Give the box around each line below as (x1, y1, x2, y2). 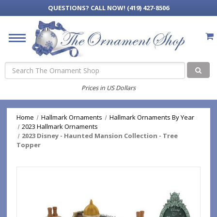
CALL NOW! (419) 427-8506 (91, 3, 169, 12)
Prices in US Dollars (81, 83, 136, 92)
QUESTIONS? (48, 3, 91, 12)
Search (5, 62, 26, 72)
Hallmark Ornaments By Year (109, 113, 194, 122)
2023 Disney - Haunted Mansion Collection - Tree (22, 131, 178, 140)
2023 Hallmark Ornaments (22, 122, 98, 131)
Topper (16, 140, 41, 149)
